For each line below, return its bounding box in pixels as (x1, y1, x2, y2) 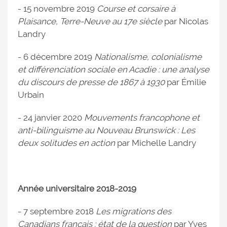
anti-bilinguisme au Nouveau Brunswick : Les (18, 125, 195, 136)
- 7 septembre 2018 (18, 206, 96, 217)
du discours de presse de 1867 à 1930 (18, 77, 165, 88)
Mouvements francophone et (84, 112, 200, 123)
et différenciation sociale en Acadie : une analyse (18, 64, 209, 75)
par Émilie (165, 77, 206, 88)
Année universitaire (18, 183, 94, 194)
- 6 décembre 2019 (18, 52, 94, 62)
